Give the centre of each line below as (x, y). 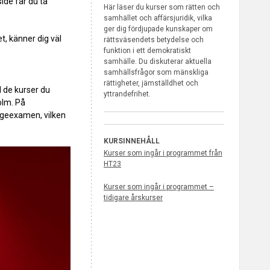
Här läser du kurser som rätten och (162, 8)
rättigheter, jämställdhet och (151, 83)
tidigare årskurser (133, 198)
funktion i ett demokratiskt (147, 51)
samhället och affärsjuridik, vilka (158, 18)
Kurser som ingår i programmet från (163, 153)
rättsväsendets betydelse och (154, 40)
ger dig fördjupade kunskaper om (158, 29)
